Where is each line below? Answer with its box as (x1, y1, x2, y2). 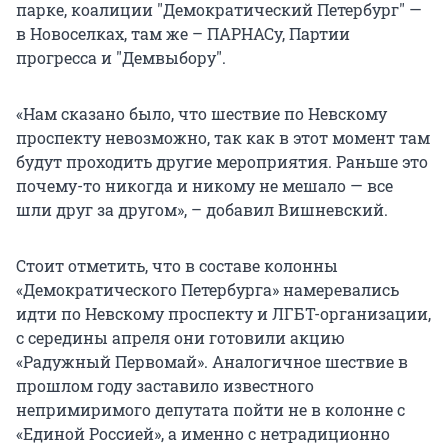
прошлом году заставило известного (16, 374, 314, 396)
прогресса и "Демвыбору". (16, 46, 226, 68)
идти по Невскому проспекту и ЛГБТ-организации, (16, 302, 431, 324)
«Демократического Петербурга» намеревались (16, 278, 399, 300)
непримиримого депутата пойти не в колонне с (16, 398, 405, 420)
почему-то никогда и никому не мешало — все (16, 174, 393, 196)
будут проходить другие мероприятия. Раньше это (16, 150, 428, 172)
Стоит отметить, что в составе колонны (16, 254, 338, 276)
